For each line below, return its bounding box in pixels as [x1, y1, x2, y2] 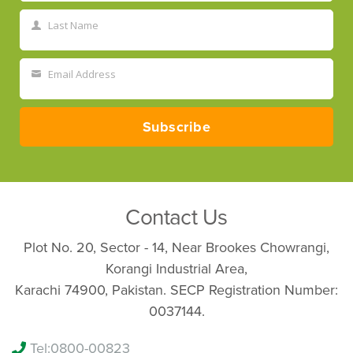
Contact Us [125, 203, 228, 231]
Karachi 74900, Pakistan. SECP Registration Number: [15, 281, 338, 299]
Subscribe [142, 117, 211, 136]
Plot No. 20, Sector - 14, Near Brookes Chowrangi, [24, 238, 329, 256]
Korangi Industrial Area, [106, 259, 247, 277]
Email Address [48, 66, 116, 81]
